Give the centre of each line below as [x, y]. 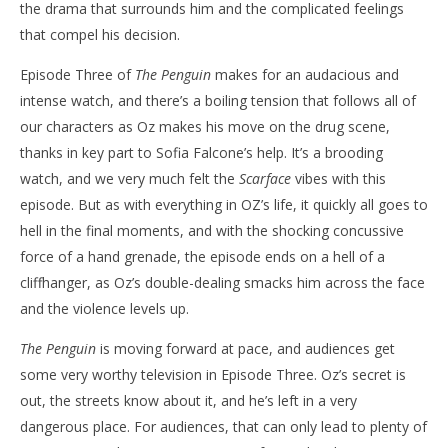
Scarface [265, 178]
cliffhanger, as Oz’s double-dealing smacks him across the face [222, 282]
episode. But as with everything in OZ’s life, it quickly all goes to [224, 204]
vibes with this [338, 178]
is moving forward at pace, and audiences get [245, 348]
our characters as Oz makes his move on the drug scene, [205, 126]
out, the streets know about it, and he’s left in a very [188, 400]
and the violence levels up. [104, 308]
